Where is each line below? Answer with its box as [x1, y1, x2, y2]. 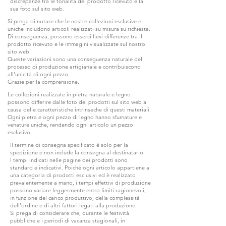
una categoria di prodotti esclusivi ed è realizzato [10, 171, 136, 179]
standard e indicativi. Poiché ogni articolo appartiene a [10, 163, 149, 171]
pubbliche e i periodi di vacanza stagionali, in [10, 216, 125, 224]
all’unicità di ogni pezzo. [8, 70, 70, 78]
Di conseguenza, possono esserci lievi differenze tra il [8, 32, 142, 40]
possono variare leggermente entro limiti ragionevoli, [10, 186, 146, 194]
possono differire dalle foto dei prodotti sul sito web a [8, 98, 146, 105]
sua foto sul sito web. [10, 5, 64, 12]
